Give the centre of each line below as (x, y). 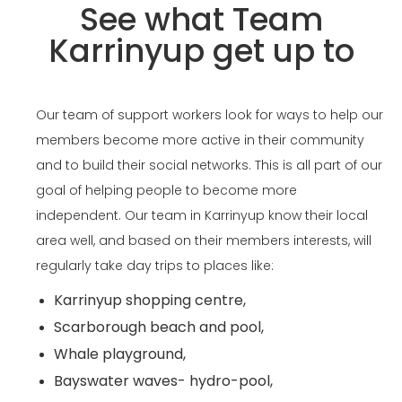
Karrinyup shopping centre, (150, 300)
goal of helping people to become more (166, 190)
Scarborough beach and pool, (159, 327)
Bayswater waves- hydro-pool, (163, 381)
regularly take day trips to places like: (155, 266)
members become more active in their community (200, 140)
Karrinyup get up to (201, 51)
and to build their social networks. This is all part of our (209, 165)
